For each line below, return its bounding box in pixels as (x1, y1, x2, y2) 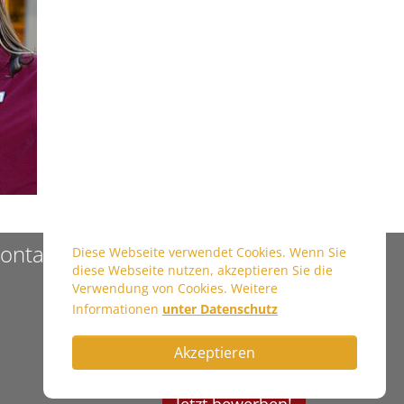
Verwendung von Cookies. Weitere (72, 279, 278, 297)
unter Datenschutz (162, 299, 278, 317)
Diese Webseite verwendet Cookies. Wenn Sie (72, 243, 346, 261)
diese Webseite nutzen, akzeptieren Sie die (72, 261, 333, 279)
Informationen (72, 299, 162, 317)
